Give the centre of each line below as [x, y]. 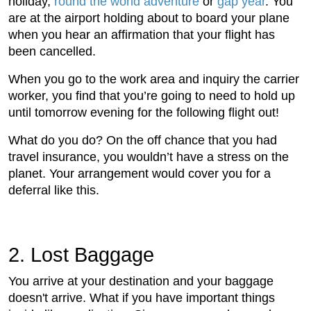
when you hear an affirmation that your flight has [142, 35]
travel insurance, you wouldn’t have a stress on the [149, 157]
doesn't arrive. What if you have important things [142, 298]
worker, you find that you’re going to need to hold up [152, 96]
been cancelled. [52, 52]
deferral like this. [54, 191]
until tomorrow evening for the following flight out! [144, 113]
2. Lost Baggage [81, 255]
